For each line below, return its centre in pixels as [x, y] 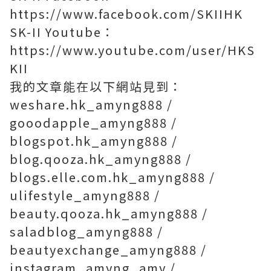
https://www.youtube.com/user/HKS [132, 50]
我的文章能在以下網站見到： [96, 86]
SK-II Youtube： [62, 31]
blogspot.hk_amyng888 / [94, 140]
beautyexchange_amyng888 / [108, 249]
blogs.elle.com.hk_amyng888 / [113, 177]
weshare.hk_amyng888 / [91, 104]
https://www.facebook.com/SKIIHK [126, 13]
